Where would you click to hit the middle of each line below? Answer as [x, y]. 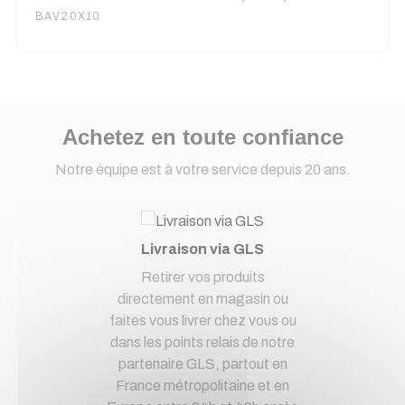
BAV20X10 [68, 16]
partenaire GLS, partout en [202, 363]
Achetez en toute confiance [202, 137]
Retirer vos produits [202, 277]
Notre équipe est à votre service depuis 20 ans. [202, 170]
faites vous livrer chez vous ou [202, 320]
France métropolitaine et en [202, 385]
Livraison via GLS [202, 249]
